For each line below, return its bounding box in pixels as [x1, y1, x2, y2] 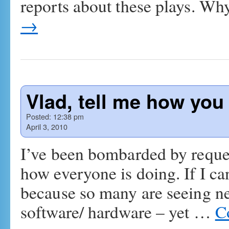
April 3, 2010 [26, 121, 67, 132]
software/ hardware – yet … [20, 200, 215, 223]
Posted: [26, 111, 51, 122]
